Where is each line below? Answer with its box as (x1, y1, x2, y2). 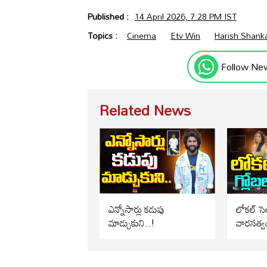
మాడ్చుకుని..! (108, 213, 155, 232)
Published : (88, 8, 131, 25)
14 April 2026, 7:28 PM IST (135, 8, 237, 25)
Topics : (88, 27, 120, 44)
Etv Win (170, 27, 200, 44)
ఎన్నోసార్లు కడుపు (108, 199, 164, 219)
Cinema (127, 27, 156, 44)
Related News (100, 96, 191, 125)
